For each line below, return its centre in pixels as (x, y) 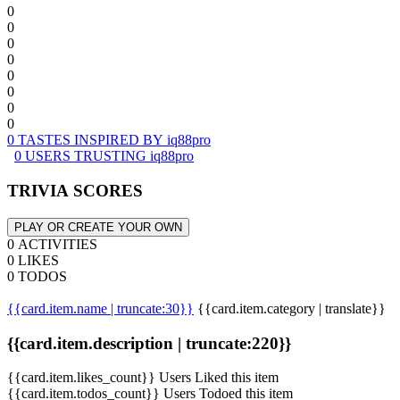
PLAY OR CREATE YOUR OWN (98, 227)
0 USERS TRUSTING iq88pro (104, 156)
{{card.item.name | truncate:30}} (100, 308)
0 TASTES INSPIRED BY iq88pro (109, 140)
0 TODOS (37, 276)
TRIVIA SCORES (75, 191)
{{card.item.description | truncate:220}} (149, 343)
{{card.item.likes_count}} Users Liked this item (143, 378)
